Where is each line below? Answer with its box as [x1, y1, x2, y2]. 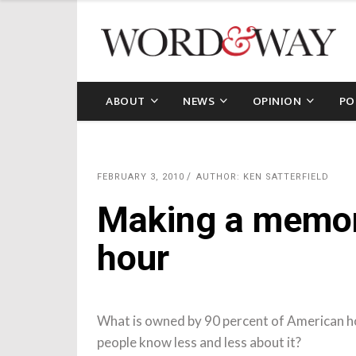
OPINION [252, 91, 301, 111]
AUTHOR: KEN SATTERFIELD [196, 172, 329, 182]
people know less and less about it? [97, 334, 301, 350]
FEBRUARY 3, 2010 [97, 172, 184, 182]
